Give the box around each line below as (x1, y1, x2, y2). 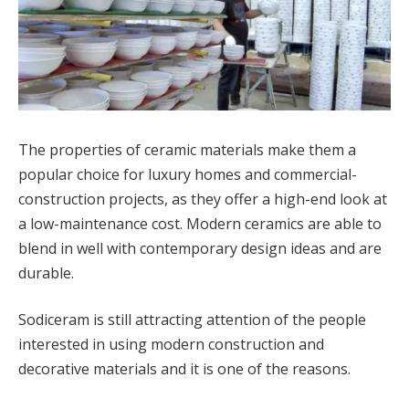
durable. (18, 262, 74, 283)
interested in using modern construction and (18, 334, 324, 355)
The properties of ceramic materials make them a (18, 139, 356, 160)
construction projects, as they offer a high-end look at (18, 188, 387, 209)
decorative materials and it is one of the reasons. (18, 359, 351, 380)
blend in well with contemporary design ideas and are (18, 237, 382, 258)
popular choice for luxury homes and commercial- (18, 163, 357, 184)
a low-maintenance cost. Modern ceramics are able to (18, 213, 382, 234)
